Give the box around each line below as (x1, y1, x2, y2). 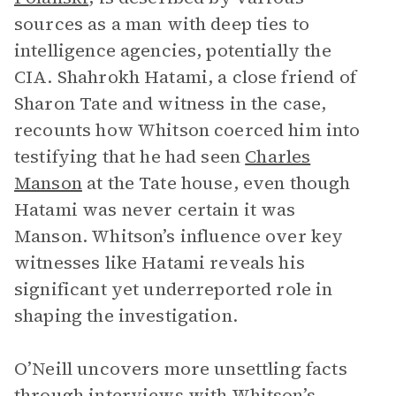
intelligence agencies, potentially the (14, 38, 331, 63)
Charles (245, 144, 311, 169)
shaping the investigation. (14, 303, 238, 328)
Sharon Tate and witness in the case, (14, 91, 327, 116)
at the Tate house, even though (81, 171, 351, 195)
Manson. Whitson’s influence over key (14, 224, 344, 248)
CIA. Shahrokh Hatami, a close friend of (14, 65, 356, 89)
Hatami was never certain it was (14, 197, 296, 222)
